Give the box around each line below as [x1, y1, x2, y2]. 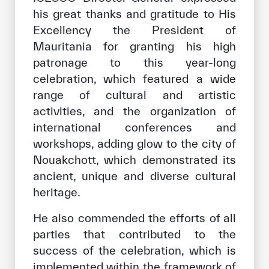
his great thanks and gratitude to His [32, 7, 237, 21]
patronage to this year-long [32, 56, 237, 70]
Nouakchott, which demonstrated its [32, 153, 237, 167]
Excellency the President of [32, 23, 237, 37]
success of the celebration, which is [32, 244, 237, 258]
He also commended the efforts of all [32, 211, 237, 225]
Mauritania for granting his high [32, 40, 237, 53]
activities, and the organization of [32, 104, 237, 118]
